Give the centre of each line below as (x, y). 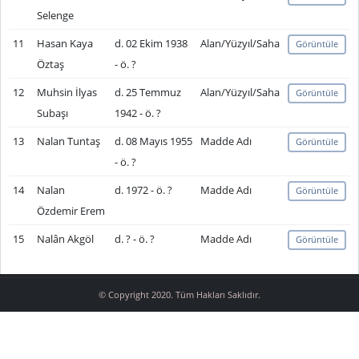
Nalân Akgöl (65, 239)
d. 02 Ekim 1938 (151, 43)
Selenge (55, 15)
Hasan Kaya (65, 43)
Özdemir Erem (71, 211)
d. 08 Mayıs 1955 (153, 141)
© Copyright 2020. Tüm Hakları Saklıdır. (179, 295)
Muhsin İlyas (67, 92)
